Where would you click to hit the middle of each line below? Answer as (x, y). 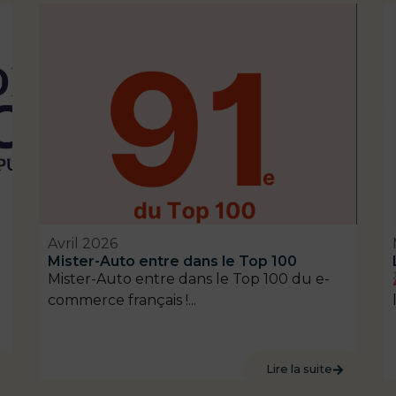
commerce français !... (122, 301)
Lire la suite (300, 369)
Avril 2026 (83, 244)
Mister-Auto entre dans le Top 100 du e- (189, 279)
